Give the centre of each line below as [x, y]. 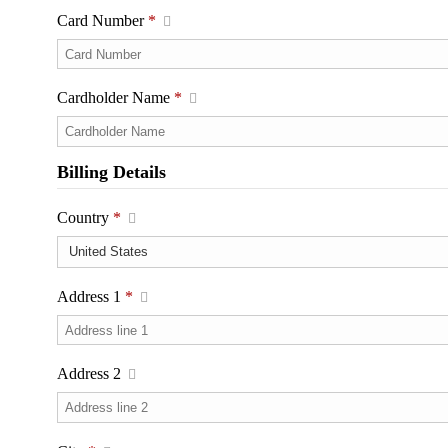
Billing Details [111, 171]
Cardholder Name [115, 98]
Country [85, 217]
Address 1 [91, 296]
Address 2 [91, 374]
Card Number [102, 20]
